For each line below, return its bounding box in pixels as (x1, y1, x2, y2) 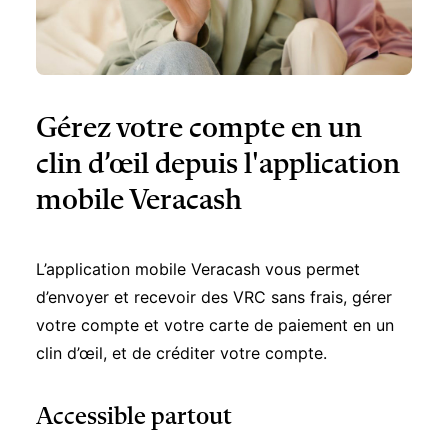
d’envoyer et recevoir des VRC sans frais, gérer (36, 255, 392, 275)
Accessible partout (36, 373, 232, 398)
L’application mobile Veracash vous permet (36, 227, 360, 247)
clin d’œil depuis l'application (36, 118, 400, 148)
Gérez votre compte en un (36, 82, 362, 112)
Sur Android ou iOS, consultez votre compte (36, 415, 371, 435)
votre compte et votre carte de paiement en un (36, 283, 394, 303)
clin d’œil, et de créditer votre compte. (36, 311, 327, 331)
